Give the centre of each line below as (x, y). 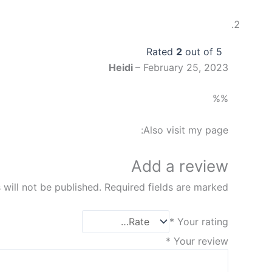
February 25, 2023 (186, 67)
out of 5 (202, 51)
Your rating (203, 222)
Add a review (180, 166)
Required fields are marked (166, 187)
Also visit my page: (186, 130)
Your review (201, 241)
